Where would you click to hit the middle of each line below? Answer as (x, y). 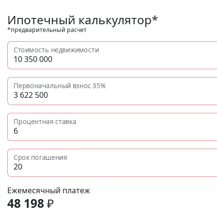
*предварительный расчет (47, 30)
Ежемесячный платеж (49, 190)
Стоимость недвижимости (56, 50)
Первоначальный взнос (53, 86)
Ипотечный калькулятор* (83, 20)
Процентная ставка (45, 122)
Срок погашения (40, 157)
